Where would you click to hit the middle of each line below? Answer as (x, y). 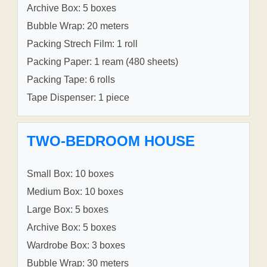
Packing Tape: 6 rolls (71, 80)
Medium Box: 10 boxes (75, 192)
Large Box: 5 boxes (68, 210)
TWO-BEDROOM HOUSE (111, 141)
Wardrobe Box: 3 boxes (76, 246)
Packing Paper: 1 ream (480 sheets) (103, 62)
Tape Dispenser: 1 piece (78, 98)
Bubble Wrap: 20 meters (78, 26)
